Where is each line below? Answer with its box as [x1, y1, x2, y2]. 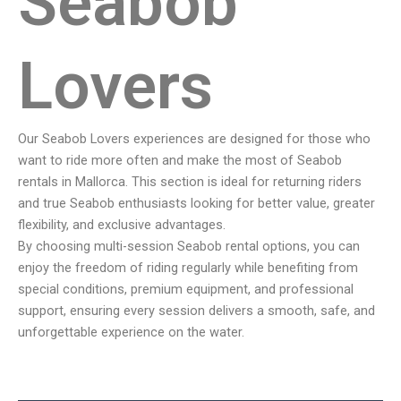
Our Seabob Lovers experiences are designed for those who [18, 131, 371, 148]
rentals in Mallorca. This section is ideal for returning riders [18, 174, 362, 191]
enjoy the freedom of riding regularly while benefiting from [18, 260, 358, 277]
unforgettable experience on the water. [18, 324, 244, 341]
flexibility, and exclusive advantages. [18, 217, 226, 234]
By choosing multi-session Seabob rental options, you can [18, 238, 360, 255]
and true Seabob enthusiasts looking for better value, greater [18, 195, 375, 212]
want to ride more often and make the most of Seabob [18, 152, 342, 169]
